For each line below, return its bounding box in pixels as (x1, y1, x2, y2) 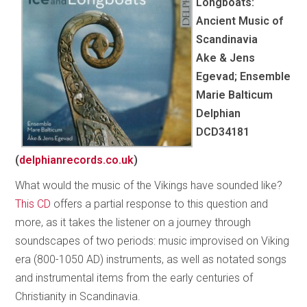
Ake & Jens (196, 51, 256, 64)
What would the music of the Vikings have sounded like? (15, 178, 283, 192)
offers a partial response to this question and (53, 197, 269, 210)
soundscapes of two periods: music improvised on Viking (15, 234, 290, 247)
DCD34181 (196, 125, 250, 138)
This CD (15, 197, 54, 210)
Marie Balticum (196, 88, 273, 101)
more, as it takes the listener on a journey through (15, 215, 251, 229)
